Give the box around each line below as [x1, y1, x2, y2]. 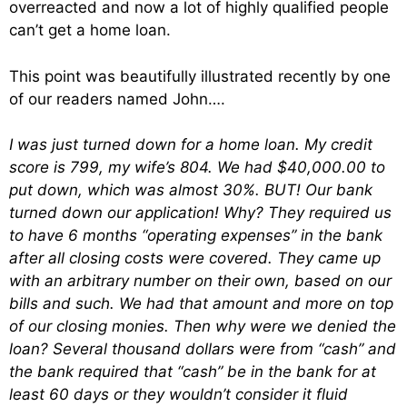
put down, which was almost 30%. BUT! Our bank [9, 181, 372, 200]
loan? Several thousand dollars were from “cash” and [9, 340, 396, 359]
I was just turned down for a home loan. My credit [9, 135, 372, 154]
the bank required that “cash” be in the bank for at [9, 362, 376, 382]
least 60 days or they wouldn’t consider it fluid [9, 385, 348, 404]
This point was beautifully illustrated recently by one [9, 66, 391, 85]
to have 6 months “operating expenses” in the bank [9, 226, 382, 245]
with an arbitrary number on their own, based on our [9, 272, 392, 291]
